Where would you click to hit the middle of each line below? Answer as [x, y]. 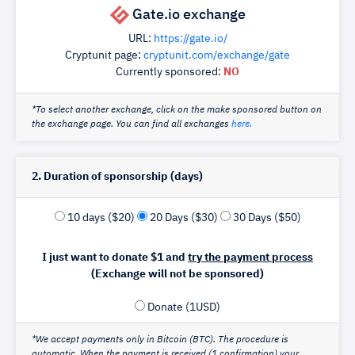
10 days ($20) [101, 218]
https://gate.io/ [190, 39]
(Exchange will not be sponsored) [177, 274]
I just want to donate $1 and [115, 258]
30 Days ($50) [267, 218]
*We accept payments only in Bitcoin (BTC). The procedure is [160, 340]
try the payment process [250, 258]
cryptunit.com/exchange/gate [217, 55]
